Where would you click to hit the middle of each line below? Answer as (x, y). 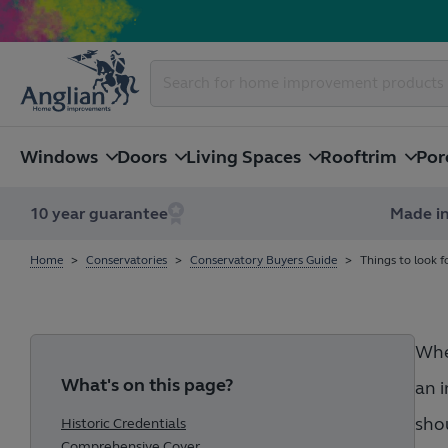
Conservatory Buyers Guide (263, 259)
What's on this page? (147, 385)
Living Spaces (243, 157)
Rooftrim (358, 157)
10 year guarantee (98, 213)
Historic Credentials (123, 423)
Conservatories (126, 259)
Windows (59, 157)
